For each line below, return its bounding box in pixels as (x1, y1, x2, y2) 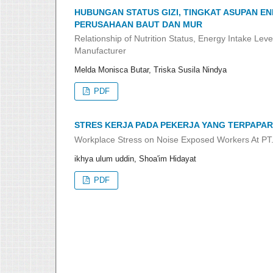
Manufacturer (74, 46, 126, 55)
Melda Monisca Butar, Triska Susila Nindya (74, 65, 227, 74)
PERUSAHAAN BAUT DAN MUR (74, 19, 202, 29)
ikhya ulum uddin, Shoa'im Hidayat (74, 154, 196, 163)
